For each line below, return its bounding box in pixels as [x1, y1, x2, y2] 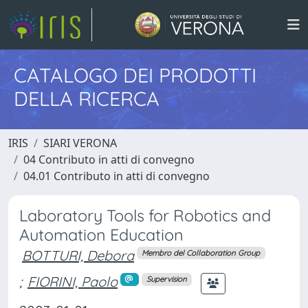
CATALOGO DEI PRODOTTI [14, 63, 256, 87]
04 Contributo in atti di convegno [23, 152, 195, 167]
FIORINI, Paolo [27, 273, 118, 291]
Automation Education [19, 225, 184, 245]
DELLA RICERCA [14, 86, 159, 111]
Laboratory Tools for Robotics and [19, 206, 271, 225]
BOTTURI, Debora [22, 247, 134, 264]
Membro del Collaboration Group [142, 247, 261, 258]
